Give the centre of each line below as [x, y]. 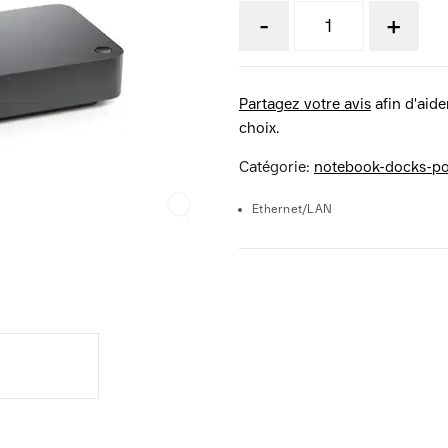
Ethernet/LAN [292, 209]
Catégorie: [276, 167]
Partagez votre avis [305, 104]
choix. [259, 128]
